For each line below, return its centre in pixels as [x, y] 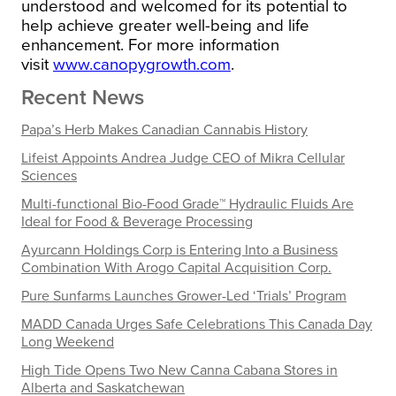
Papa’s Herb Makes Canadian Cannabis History [164, 129]
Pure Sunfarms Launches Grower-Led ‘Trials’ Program [184, 296]
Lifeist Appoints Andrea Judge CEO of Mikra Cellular [183, 158]
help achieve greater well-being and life [165, 25]
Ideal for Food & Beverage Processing [137, 221]
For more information [204, 45]
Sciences [49, 175]
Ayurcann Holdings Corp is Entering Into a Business [179, 250]
